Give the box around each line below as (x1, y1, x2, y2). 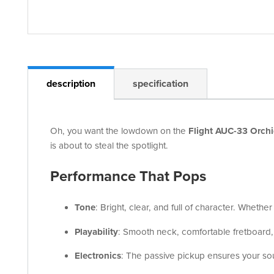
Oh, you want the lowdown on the (50, 125, 188, 137)
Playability (75, 226, 118, 237)
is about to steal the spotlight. (50, 140, 168, 152)
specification (133, 78, 188, 91)
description (46, 78, 95, 91)
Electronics (75, 250, 121, 261)
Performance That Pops (50, 168, 206, 186)
